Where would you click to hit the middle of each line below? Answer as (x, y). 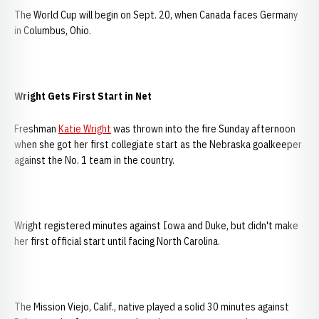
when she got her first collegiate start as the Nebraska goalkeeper (158, 145)
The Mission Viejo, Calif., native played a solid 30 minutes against (152, 307)
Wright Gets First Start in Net (83, 96)
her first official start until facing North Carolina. (117, 241)
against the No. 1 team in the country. (94, 160)
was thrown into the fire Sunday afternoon (203, 129)
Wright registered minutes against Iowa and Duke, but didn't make (156, 226)
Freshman (36, 129)
